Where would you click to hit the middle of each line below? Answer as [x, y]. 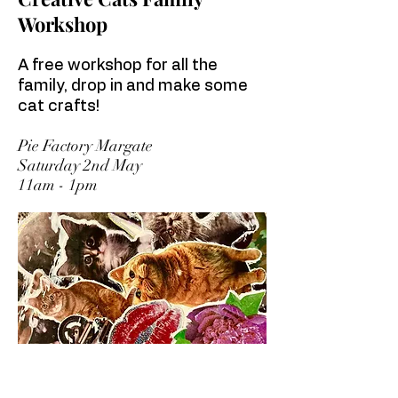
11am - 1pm [58, 185]
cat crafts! [59, 107]
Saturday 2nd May [80, 165]
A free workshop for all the [118, 66]
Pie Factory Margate [85, 146]
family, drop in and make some [133, 86]
